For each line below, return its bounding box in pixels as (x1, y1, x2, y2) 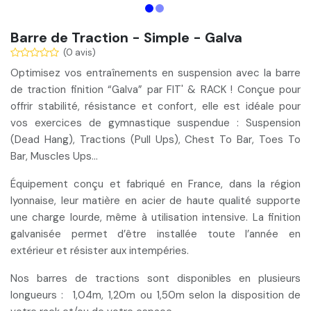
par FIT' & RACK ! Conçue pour (142, 83, 301, 97)
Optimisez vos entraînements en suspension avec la (10, 66, 271, 81)
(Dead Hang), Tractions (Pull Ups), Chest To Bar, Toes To (10, 133, 301, 147)
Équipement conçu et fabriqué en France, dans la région (10, 177, 301, 192)
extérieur (10, 244, 53, 258)
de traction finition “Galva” (10, 83, 143, 97)
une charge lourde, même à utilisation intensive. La (10, 210, 264, 225)
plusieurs (258, 271, 301, 286)
